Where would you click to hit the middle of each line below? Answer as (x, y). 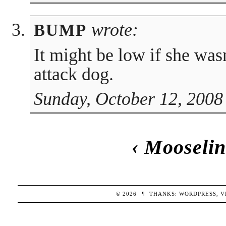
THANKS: (164, 193)
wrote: (112, 30)
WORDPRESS (198, 193)
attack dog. (73, 74)
